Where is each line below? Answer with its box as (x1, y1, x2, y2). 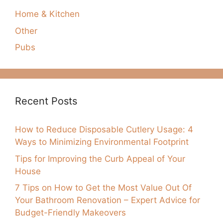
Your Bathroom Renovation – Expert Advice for (15, 195, 200, 206)
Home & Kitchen (15, 9, 80, 19)
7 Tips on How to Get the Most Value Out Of (15, 183, 192, 193)
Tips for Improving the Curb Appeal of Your (15, 153, 185, 164)
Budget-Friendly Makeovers (15, 208, 126, 218)
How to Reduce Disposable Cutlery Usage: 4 (15, 124, 193, 135)
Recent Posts (15, 95, 77, 108)
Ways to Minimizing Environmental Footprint (15, 137, 189, 147)
